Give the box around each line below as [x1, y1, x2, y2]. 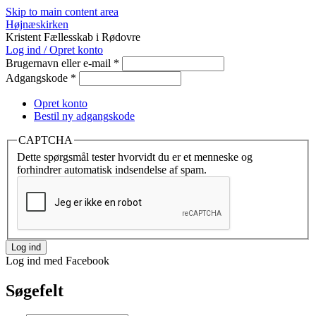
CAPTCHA [18, 134, 73, 146]
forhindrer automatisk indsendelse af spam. [17, 163, 207, 176]
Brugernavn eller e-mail [6, 57, 114, 69]
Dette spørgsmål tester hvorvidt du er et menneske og [17, 150, 253, 163]
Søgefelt [6, 281, 63, 300]
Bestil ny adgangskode [34, 110, 135, 122]
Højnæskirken [6, 18, 68, 30]
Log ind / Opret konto [6, 44, 103, 56]
